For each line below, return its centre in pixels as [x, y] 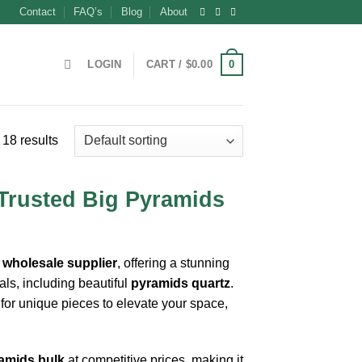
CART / [166, 64]
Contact [38, 12]
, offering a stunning [173, 263]
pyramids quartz [181, 283]
